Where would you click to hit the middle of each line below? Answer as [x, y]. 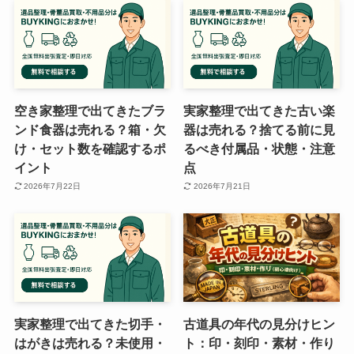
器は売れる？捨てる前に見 [260, 129]
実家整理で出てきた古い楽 [260, 110]
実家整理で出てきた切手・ [90, 324]
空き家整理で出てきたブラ [90, 110]
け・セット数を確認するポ [90, 148]
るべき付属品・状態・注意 [260, 148]
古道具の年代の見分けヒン [260, 324]
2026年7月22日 [53, 186]
